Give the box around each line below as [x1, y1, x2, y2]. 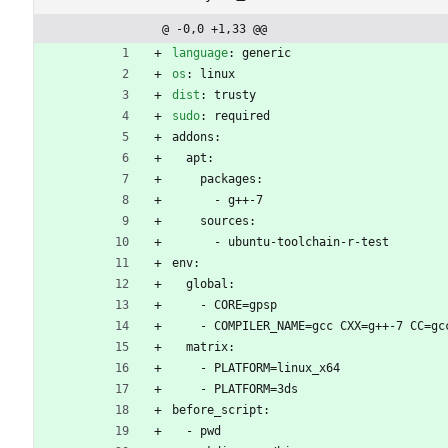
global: [186, 277, 235, 292]
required [214, 109, 270, 124]
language [172, 46, 228, 61]
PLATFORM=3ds [214, 382, 298, 397]
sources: [200, 214, 256, 229]
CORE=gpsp [214, 298, 277, 313]
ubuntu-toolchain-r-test [228, 235, 389, 250]
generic [242, 46, 291, 61]
